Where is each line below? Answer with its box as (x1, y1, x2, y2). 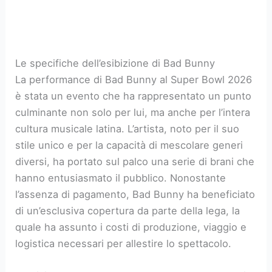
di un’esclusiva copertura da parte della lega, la (15, 205, 240, 217)
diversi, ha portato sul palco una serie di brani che (15, 155, 255, 168)
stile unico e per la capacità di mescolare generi (15, 139, 243, 152)
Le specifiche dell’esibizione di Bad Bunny (15, 57, 216, 70)
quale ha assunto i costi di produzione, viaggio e (15, 221, 247, 234)
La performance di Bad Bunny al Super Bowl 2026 (15, 73, 253, 86)
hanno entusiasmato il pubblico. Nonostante (15, 172, 226, 185)
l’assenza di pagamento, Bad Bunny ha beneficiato (15, 188, 256, 201)
